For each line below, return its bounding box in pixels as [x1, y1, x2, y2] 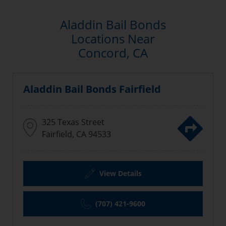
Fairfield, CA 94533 [42, 129, 111, 140]
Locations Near [71, 30, 155, 47]
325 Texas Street [42, 117, 104, 128]
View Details [97, 168, 142, 178]
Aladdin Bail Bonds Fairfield [23, 82, 161, 96]
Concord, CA [78, 44, 148, 61]
